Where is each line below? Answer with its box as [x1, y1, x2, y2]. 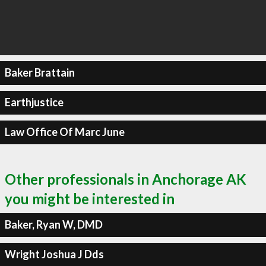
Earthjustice [4, 96, 64, 109]
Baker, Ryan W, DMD [4, 218, 103, 231]
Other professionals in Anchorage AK [5, 170, 246, 188]
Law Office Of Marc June [4, 125, 125, 138]
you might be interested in [5, 189, 175, 207]
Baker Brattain [4, 66, 75, 79]
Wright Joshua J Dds [4, 248, 104, 261]
